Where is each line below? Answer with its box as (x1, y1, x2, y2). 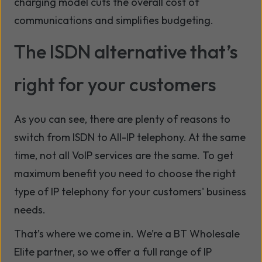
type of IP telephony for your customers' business (14, 185, 246, 199)
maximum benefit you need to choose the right (14, 167, 236, 181)
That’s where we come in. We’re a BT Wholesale (14, 227, 240, 241)
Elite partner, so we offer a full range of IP (14, 245, 212, 259)
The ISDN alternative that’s (14, 40, 238, 64)
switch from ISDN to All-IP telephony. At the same (14, 130, 246, 144)
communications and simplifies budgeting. (14, 13, 213, 27)
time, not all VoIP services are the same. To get (14, 149, 233, 163)
